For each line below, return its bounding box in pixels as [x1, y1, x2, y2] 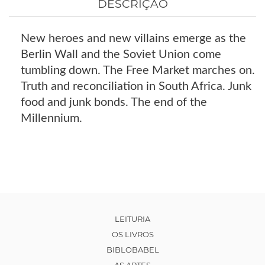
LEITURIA [115, 214, 150, 224]
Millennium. [21, 112, 82, 124]
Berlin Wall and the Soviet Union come [21, 48, 221, 60]
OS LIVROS [111, 229, 154, 239]
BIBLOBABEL [106, 244, 159, 254]
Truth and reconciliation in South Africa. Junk [21, 80, 251, 92]
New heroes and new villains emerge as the [21, 32, 246, 44]
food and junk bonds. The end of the [21, 96, 207, 108]
